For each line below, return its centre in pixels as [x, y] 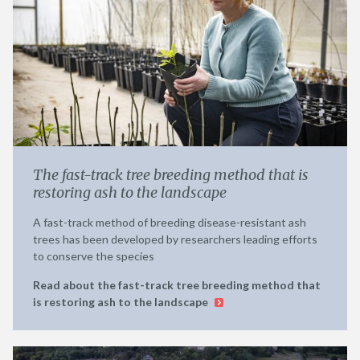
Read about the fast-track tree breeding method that [177, 284]
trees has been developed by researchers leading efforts [175, 239]
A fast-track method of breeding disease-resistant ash [170, 222]
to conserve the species [94, 256]
